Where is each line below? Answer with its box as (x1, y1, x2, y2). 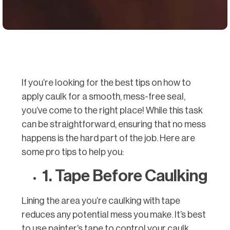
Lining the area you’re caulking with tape (22, 196, 180, 206)
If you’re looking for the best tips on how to (22, 78, 191, 87)
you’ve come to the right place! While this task (22, 105, 203, 115)
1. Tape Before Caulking (42, 168, 207, 185)
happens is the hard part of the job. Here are (22, 133, 195, 143)
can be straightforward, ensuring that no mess (22, 119, 206, 129)
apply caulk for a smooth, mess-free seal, (22, 91, 185, 101)
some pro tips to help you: (22, 147, 124, 157)
